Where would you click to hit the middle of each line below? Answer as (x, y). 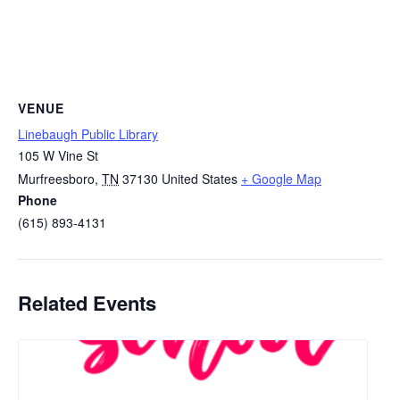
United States (200, 178)
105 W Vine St (58, 155)
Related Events (87, 303)
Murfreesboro (56, 178)
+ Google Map (281, 178)
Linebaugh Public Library (88, 133)
